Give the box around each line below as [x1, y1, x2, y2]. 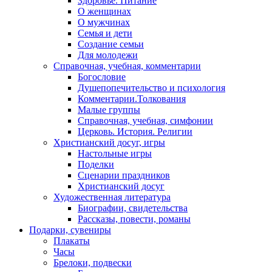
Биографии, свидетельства [78, 203, 188, 214]
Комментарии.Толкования [78, 93, 186, 104]
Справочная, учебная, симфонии [78, 115, 213, 126]
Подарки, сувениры [29, 225, 111, 236]
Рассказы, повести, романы [78, 214, 191, 225]
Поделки [78, 159, 114, 170]
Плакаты [53, 236, 90, 246]
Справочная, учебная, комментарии [53, 61, 201, 72]
